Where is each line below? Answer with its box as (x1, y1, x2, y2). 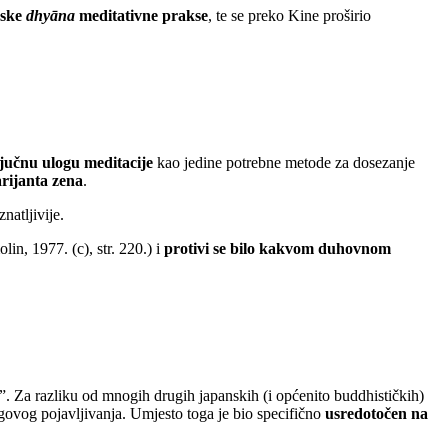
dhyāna (26, 6, 75, 24)
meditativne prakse (75, 6, 208, 24)
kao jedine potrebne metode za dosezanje (153, 154, 415, 171)
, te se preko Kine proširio (208, 6, 371, 24)
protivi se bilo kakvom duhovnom (164, 240, 391, 257)
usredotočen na (325, 405, 428, 423)
